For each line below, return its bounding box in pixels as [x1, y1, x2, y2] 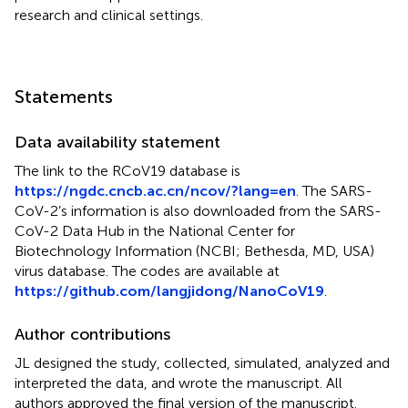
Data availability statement [15, 131, 220, 152]
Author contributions [15, 323, 170, 344]
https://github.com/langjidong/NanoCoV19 [15, 281, 324, 300]
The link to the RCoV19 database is [15, 161, 240, 179]
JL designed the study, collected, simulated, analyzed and [15, 353, 390, 372]
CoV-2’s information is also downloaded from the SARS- [15, 201, 382, 219]
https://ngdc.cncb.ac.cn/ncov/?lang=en [15, 181, 296, 199]
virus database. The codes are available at [15, 261, 280, 280]
